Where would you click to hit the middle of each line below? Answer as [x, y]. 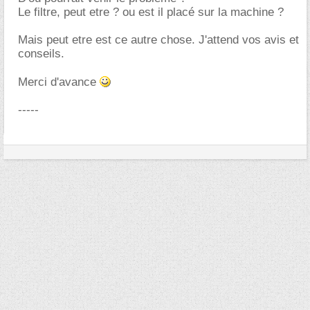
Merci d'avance [59, 82]
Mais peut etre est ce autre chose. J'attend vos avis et [158, 40]
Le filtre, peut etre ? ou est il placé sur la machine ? [151, 12]
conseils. [41, 54]
